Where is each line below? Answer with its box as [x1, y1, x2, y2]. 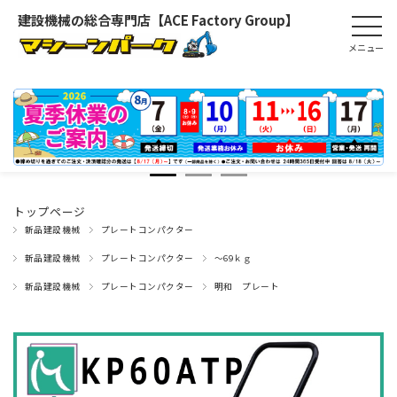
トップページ [13, 203, 86, 221]
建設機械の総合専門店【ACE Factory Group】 [18, 11, 299, 29]
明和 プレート [214, 280, 280, 293]
